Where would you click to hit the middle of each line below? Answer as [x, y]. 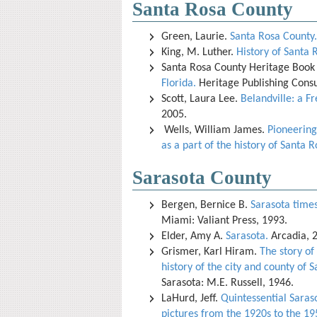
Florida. [179, 83]
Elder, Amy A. [194, 236]
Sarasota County [202, 178]
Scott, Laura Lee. [201, 99]
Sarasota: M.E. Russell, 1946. [229, 283]
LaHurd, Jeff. [191, 299]
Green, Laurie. [196, 37]
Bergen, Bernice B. [206, 205]
